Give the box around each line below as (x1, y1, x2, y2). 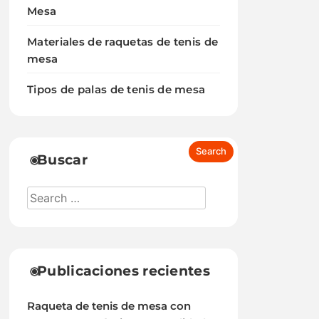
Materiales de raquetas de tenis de (27, 35, 219, 48)
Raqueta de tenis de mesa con (27, 300, 192, 313)
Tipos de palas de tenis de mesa (27, 83, 206, 96)
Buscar (37, 152, 88, 168)
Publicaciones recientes (37, 263, 210, 279)
